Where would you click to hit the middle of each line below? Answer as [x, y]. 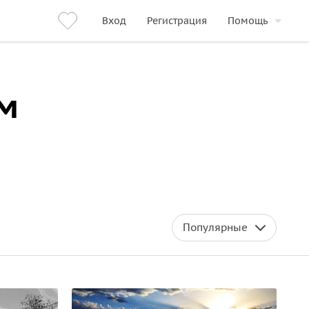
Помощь [248, 21]
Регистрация [177, 21]
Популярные [215, 227]
